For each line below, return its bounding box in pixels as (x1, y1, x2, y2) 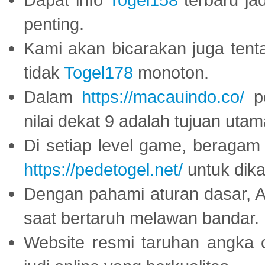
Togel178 (64, 63, 133, 83)
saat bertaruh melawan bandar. (24, 208, 259, 228)
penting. (24, 14, 84, 34)
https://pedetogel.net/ (24, 160, 183, 180)
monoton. (133, 63, 209, 83)
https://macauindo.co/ (82, 87, 245, 107)
